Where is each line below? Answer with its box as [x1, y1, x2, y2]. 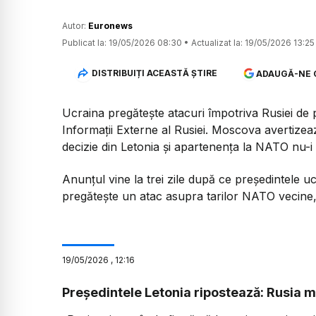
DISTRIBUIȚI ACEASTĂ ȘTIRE [91, 68, 217, 79]
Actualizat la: [191, 37, 243, 48]
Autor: [62, 20, 88, 31]
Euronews [88, 20, 133, 31]
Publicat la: [62, 37, 107, 48]
